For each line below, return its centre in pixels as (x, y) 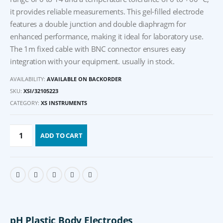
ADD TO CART (61, 136)
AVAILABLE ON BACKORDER (84, 79)
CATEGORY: (25, 103)
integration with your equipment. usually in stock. (92, 61)
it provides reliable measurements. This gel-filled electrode (107, 11)
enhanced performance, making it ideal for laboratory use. (107, 36)
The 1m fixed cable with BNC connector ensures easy (98, 49)
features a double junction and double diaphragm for (98, 24)
